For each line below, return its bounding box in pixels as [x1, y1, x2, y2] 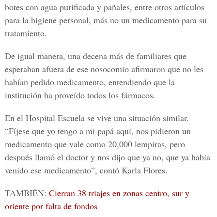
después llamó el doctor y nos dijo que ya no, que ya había [5, 151, 210, 163]
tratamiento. [5, 27, 47, 39]
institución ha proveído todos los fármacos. [5, 89, 155, 101]
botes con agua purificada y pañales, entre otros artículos [5, 1, 204, 13]
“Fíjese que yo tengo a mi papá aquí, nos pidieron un [5, 125, 191, 137]
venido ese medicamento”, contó [5, 164, 122, 176]
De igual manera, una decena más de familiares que [5, 50, 186, 62]
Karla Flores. [122, 164, 168, 176]
